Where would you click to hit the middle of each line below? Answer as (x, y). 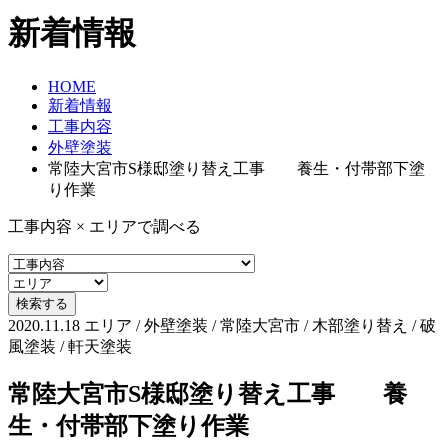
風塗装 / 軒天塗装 (70, 346)
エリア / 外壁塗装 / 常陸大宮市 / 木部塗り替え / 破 (260, 325)
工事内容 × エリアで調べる (104, 226)
